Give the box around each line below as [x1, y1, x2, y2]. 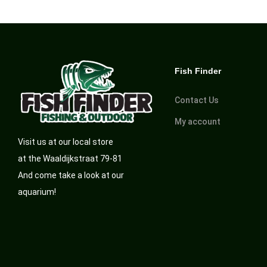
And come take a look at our [18, 170, 124, 181]
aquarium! [18, 187, 56, 197]
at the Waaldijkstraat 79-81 [18, 154, 122, 164]
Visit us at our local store [18, 137, 113, 147]
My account [174, 116, 221, 126]
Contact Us [174, 95, 219, 105]
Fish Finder [174, 66, 221, 76]
